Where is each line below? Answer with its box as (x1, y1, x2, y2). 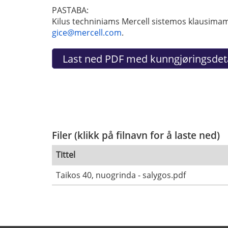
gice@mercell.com (52, 26, 122, 38)
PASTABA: (52, 4, 89, 16)
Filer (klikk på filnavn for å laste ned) (52, 128, 220, 142)
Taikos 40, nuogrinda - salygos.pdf (56, 169, 186, 181)
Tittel (56, 149, 75, 161)
